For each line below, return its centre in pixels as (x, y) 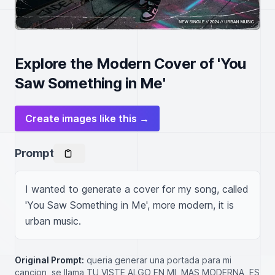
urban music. (53, 221)
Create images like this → (87, 118)
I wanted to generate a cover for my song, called (137, 189)
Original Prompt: (49, 260)
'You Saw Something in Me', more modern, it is (130, 205)
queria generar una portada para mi (159, 260)
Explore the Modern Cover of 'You (130, 64)
